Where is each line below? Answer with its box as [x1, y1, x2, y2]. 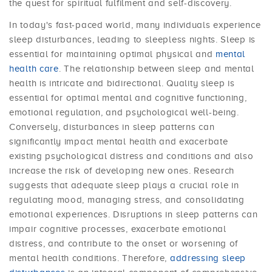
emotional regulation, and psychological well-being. [9, 107, 239, 118]
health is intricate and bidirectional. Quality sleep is [9, 78, 235, 89]
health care [9, 64, 59, 74]
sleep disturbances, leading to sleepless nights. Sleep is [9, 35, 256, 45]
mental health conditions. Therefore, [9, 253, 170, 263]
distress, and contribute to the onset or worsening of [9, 239, 239, 249]
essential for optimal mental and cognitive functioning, [9, 93, 247, 103]
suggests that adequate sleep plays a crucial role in [9, 180, 239, 191]
